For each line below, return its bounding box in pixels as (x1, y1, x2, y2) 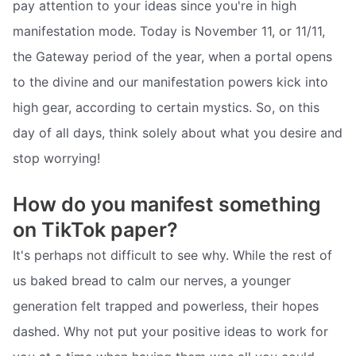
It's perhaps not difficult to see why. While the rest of (13, 246, 332, 263)
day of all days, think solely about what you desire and (13, 125, 342, 141)
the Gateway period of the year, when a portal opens (13, 48, 332, 65)
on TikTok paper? (13, 217, 178, 242)
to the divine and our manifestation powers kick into (13, 74, 328, 91)
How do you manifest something (13, 192, 321, 216)
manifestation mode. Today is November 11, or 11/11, (13, 23, 325, 40)
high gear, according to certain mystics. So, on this (13, 99, 319, 116)
